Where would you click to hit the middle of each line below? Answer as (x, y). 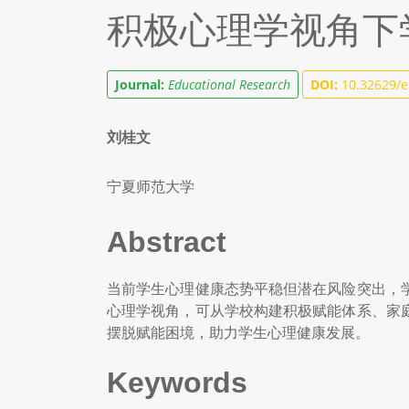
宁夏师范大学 (151, 186)
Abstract (167, 242)
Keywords (177, 383)
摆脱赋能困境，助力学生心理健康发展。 (238, 332)
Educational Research (229, 84)
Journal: (140, 84)
